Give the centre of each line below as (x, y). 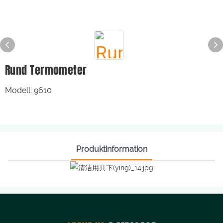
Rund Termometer (46, 70)
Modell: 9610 (28, 90)
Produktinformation (111, 149)
